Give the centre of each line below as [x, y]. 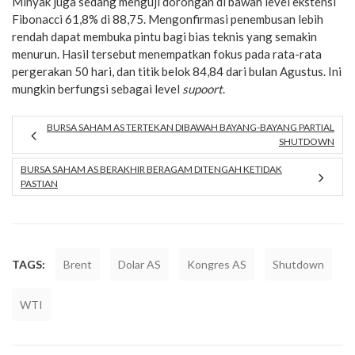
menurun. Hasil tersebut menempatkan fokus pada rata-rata [167, 54]
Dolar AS [139, 264]
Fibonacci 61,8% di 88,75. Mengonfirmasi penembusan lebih [168, 19]
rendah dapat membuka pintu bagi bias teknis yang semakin [164, 36]
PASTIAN [39, 183]
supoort [202, 89]
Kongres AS [217, 264]
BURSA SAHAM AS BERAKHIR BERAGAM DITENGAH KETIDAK [151, 169]
